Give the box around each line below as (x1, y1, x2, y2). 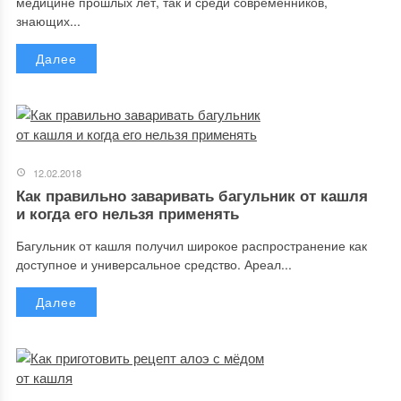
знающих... (15, 12, 81, 30)
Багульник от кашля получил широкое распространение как (15, 236, 367, 254)
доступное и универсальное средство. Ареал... (15, 255, 292, 273)
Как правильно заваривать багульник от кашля (15, 184, 368, 206)
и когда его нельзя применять (15, 202, 239, 224)
